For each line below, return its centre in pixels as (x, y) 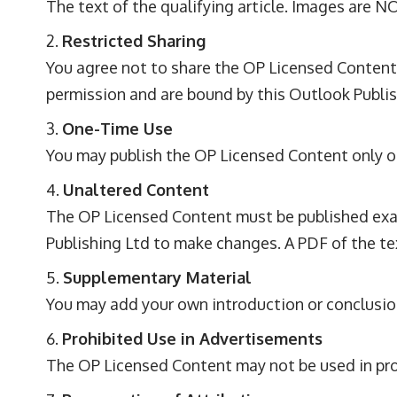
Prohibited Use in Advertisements (192, 339)
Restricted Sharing (134, 41)
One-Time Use (117, 128)
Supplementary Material (157, 277)
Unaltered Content (136, 190)
